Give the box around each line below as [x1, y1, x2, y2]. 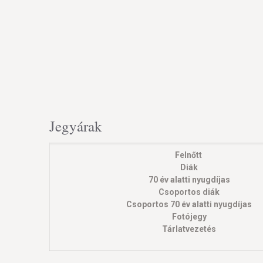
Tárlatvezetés [162, 224, 216, 234]
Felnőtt [174, 150, 204, 160]
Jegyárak [49, 116, 102, 136]
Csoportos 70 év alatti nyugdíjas [126, 200, 252, 209]
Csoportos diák [159, 187, 220, 197]
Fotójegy [171, 212, 207, 221]
